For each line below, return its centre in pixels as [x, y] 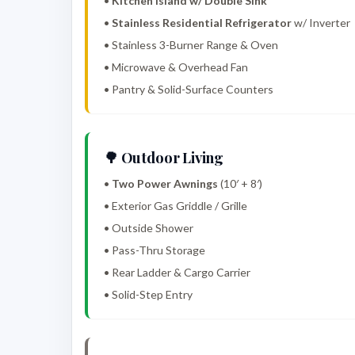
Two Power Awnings [165, 184]
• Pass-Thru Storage [155, 250]
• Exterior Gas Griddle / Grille [176, 206]
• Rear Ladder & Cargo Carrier [177, 273]
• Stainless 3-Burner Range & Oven [191, 45]
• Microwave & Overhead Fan [176, 67]
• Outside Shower [149, 228]
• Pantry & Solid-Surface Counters [189, 90]
